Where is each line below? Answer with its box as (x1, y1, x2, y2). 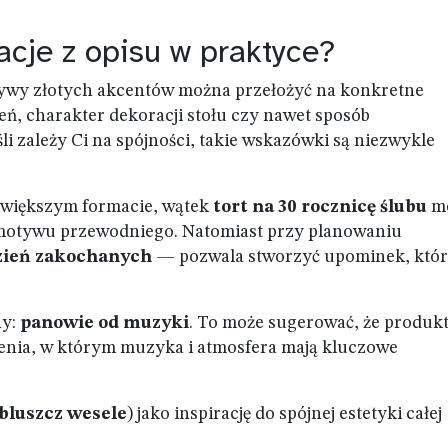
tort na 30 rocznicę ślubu (213, 198, 427, 216)
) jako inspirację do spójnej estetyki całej (127, 405, 442, 423)
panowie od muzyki (20, 314, 189, 332)
